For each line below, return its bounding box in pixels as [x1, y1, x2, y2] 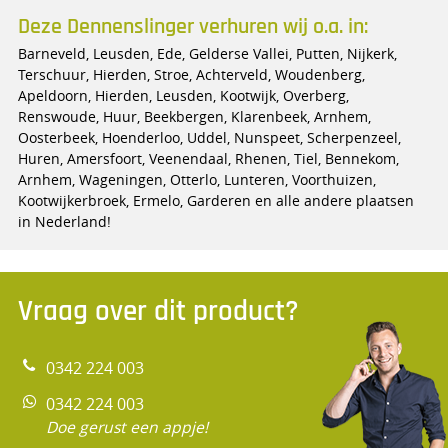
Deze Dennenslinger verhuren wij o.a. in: [17, 12, 368, 40]
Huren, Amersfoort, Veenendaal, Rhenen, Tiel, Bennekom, [17, 148, 399, 168]
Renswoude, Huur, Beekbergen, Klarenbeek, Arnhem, [17, 106, 371, 126]
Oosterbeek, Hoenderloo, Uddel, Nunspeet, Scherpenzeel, [17, 127, 401, 147]
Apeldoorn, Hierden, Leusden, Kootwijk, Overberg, [17, 85, 349, 105]
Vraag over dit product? [17, 292, 299, 330]
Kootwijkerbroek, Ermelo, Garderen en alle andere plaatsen [17, 190, 414, 210]
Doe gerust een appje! [45, 416, 208, 438]
